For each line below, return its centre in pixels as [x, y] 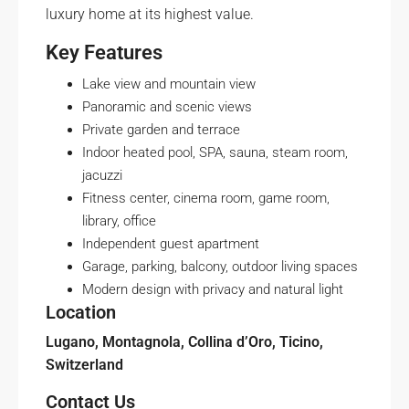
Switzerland [84, 365]
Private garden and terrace [161, 130]
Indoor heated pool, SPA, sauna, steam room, [215, 152]
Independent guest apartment [171, 244]
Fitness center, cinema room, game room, [206, 198]
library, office [119, 221]
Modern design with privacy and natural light [213, 289]
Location [81, 312]
